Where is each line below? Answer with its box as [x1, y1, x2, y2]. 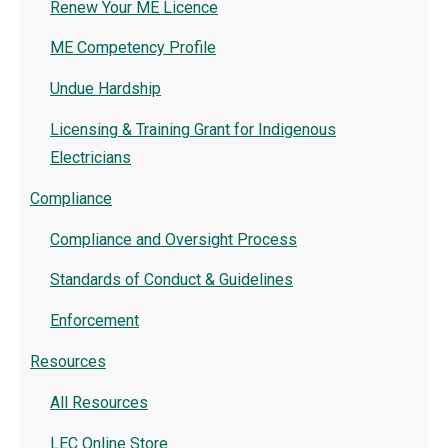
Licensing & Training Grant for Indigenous [50, 120, 336, 140]
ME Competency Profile [50, 38, 216, 58]
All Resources [50, 392, 148, 412]
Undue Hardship [50, 79, 161, 99]
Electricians [50, 148, 131, 168]
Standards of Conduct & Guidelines [50, 270, 293, 290]
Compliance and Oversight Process [50, 229, 297, 249]
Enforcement [50, 311, 139, 331]
